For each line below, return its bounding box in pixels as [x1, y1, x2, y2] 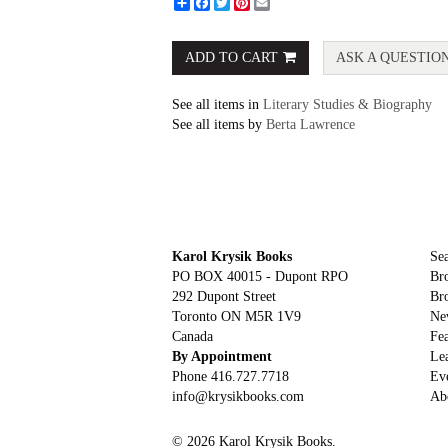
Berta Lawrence [266, 117, 355, 132]
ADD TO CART [185, 50, 278, 65]
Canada [172, 328, 213, 344]
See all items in [172, 97, 263, 112]
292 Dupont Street [172, 288, 276, 304]
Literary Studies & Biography [263, 97, 432, 112]
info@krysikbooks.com [172, 388, 304, 404]
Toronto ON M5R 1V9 [172, 308, 301, 324]
